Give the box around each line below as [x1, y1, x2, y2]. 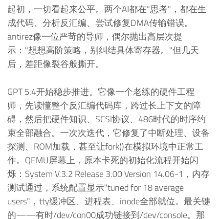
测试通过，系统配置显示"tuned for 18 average [7, 181, 184, 195]
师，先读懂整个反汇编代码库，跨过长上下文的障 [7, 99, 201, 112]
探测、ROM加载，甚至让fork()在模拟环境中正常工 [7, 140, 203, 153]
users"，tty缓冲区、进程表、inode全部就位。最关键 [7, 195, 210, 208]
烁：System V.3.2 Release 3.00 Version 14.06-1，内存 [7, 167, 210, 181]
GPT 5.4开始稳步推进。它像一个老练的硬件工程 [7, 85, 195, 99]
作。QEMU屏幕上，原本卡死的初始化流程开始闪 [7, 153, 198, 167]
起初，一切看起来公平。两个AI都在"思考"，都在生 [7, 2, 206, 16]
